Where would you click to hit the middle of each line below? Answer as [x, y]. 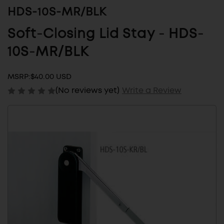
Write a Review [151, 90]
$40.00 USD [51, 77]
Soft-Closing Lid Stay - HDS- [106, 34]
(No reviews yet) [87, 90]
